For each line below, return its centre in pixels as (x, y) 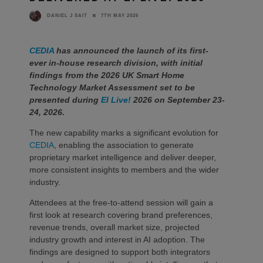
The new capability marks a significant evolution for (124, 132)
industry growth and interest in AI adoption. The (117, 239)
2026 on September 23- (178, 100)
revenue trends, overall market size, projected (114, 227)
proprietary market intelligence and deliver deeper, (123, 157)
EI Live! (116, 100)
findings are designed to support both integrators (120, 252)
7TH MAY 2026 (120, 15)
